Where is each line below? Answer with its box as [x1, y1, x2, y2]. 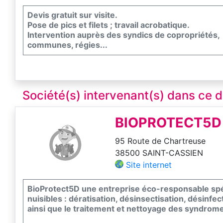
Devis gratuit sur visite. [27, 9, 117, 20]
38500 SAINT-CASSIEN [115, 147, 204, 158]
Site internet [126, 159, 172, 170]
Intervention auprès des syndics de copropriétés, [27, 29, 220, 40]
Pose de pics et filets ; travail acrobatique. [27, 19, 190, 30]
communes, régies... [27, 39, 108, 50]
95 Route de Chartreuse [115, 135, 206, 146]
